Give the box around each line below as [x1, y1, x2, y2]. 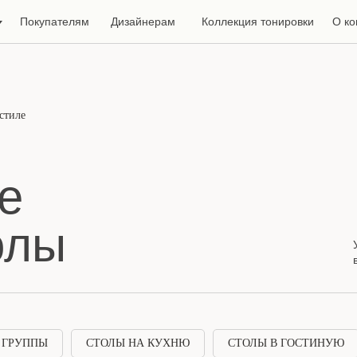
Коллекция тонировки [201, 15, 314, 28]
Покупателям [19, 15, 89, 28]
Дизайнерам [111, 15, 175, 28]
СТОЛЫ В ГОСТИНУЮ [228, 337, 344, 349]
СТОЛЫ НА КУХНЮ [86, 337, 190, 349]
